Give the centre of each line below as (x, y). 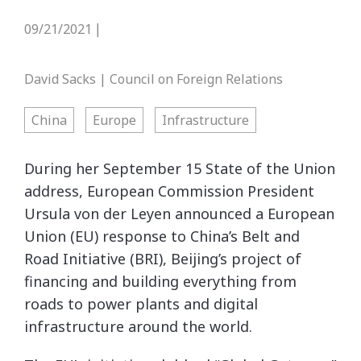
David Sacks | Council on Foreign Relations (154, 79)
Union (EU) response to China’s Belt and (162, 236)
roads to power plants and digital (141, 304)
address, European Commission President (169, 191)
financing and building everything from (160, 281)
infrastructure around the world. (138, 326)
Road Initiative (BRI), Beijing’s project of (163, 259)
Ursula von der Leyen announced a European (179, 214)
